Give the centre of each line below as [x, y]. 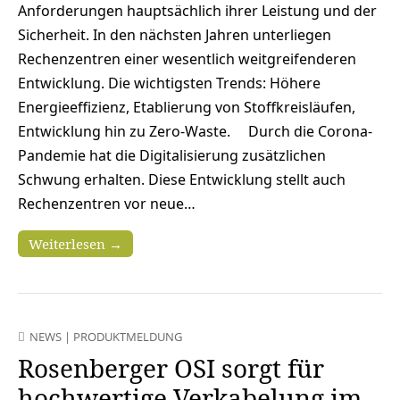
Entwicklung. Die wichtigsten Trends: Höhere [169, 83]
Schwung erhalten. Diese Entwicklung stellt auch [182, 179]
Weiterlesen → [75, 243]
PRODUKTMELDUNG [128, 336]
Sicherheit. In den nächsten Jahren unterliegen [175, 34]
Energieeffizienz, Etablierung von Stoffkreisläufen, [187, 107]
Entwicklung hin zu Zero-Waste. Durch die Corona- [195, 131]
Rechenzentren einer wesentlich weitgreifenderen [187, 58]
